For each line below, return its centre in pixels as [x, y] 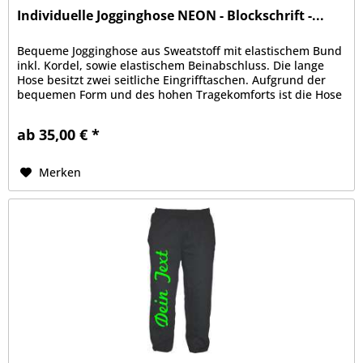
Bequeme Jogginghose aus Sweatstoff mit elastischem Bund [180, 51]
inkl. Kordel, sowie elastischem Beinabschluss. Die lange [171, 66]
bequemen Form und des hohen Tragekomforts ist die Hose [180, 95]
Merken [60, 173]
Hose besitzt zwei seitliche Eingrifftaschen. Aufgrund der [172, 80]
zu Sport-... [47, 109]
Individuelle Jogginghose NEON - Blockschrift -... [171, 16]
